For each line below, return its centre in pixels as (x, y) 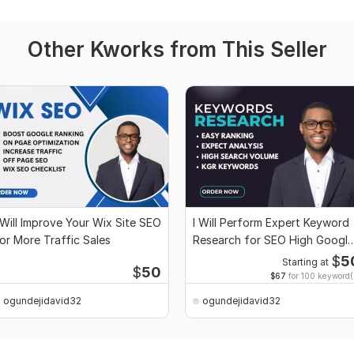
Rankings (216, 258)
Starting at (305, 263)
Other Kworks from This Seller (177, 49)
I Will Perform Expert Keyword (271, 223)
